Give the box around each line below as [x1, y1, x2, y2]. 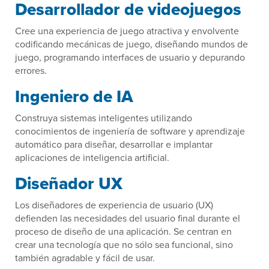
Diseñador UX [15, 171, 122, 196]
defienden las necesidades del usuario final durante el [15, 211, 240, 225]
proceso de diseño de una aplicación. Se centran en [15, 225, 232, 238]
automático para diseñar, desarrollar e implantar [15, 138, 213, 151]
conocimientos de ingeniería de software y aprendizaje [15, 124, 245, 138]
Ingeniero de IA [15, 84, 133, 109]
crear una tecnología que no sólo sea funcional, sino [15, 238, 233, 252]
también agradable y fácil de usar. [15, 251, 155, 265]
